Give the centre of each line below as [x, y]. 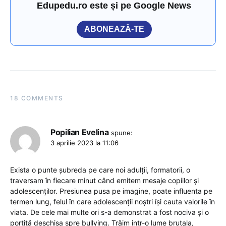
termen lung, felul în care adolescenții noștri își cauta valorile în [112, 201]
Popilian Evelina [80, 132]
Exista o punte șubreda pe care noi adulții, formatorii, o [100, 169]
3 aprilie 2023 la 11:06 [84, 143]
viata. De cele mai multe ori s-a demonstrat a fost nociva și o [109, 212]
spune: [122, 132]
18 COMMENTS [37, 98]
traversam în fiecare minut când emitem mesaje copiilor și [104, 180]
